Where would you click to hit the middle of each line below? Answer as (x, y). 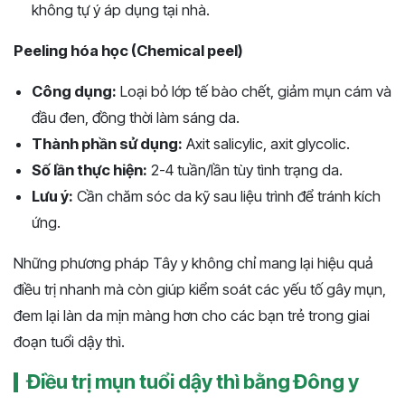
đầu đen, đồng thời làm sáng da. (136, 118)
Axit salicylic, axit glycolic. (266, 144)
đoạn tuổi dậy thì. (69, 342)
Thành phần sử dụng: (107, 144)
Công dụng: (74, 92)
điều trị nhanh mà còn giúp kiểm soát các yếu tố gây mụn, (200, 290)
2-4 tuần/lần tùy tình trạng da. (245, 170)
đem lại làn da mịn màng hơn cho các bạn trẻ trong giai (192, 316)
